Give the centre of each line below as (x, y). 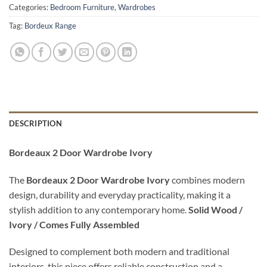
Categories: (30, 7)
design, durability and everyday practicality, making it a (120, 194)
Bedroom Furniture (82, 7)
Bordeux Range (50, 25)
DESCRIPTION (35, 123)
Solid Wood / (215, 209)
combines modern (207, 179)
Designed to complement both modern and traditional (119, 252)
